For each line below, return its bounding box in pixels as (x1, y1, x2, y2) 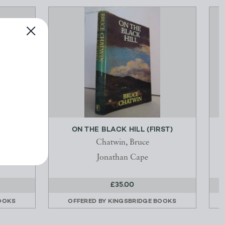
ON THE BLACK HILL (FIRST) (72, 126, 173, 134)
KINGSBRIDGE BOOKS (107, 198, 177, 205)
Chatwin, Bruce (95, 139, 149, 147)
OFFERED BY (68, 198, 108, 205)
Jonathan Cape (96, 154, 148, 162)
